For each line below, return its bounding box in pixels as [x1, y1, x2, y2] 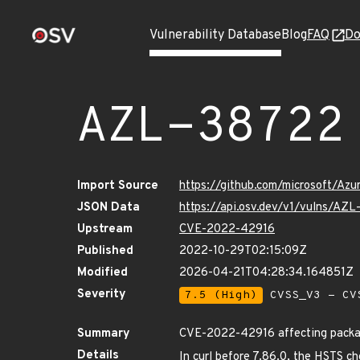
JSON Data [77, 200, 140, 215]
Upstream [77, 222, 133, 237]
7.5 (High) [185, 288, 257, 302]
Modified [77, 265, 128, 280]
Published [77, 243, 133, 259]
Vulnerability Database [149, 27, 281, 43]
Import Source [77, 178, 158, 194]
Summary [77, 326, 130, 342]
